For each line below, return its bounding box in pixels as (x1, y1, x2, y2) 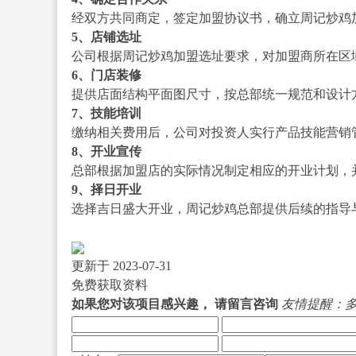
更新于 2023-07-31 (71, 258, 172, 273)
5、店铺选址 (71, 29, 141, 44)
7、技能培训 (71, 106, 141, 120)
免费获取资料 (71, 277, 148, 292)
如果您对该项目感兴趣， (71, 296, 211, 311)
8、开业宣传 (71, 144, 141, 158)
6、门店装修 (71, 68, 141, 82)
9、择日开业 (71, 182, 141, 196)
